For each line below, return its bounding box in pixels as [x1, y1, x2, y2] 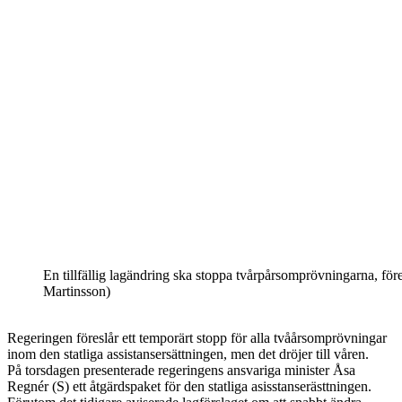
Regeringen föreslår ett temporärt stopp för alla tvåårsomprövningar [7, 330, 387, 346]
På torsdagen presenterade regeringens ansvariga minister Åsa [7, 363, 355, 379]
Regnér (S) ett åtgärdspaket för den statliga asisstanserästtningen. [7, 379, 371, 395]
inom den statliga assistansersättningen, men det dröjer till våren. [7, 346, 369, 363]
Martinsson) [43, 284, 110, 300]
